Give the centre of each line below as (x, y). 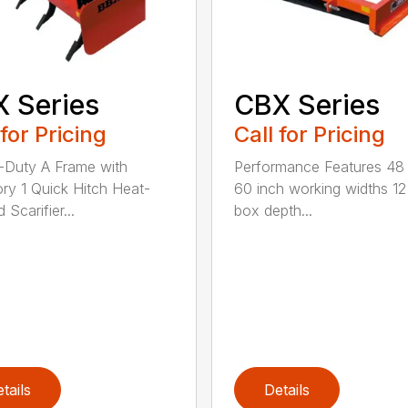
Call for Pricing (309, 134)
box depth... (273, 210)
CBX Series (306, 105)
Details (286, 389)
